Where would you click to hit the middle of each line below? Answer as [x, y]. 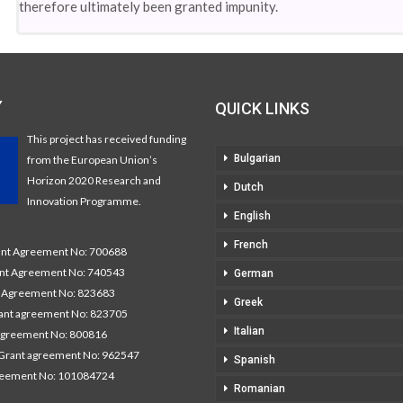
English [252, 216]
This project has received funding [106, 139]
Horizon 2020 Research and [94, 180]
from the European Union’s [92, 160]
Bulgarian [257, 158]
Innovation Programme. [84, 201]
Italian [249, 331]
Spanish [255, 360]
